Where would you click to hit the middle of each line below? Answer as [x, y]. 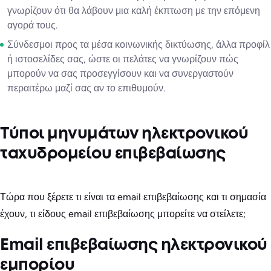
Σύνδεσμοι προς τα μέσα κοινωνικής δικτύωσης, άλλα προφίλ [139, 44]
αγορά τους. [32, 25]
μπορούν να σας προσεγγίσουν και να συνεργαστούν [120, 73]
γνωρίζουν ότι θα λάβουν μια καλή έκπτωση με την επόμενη [134, 10]
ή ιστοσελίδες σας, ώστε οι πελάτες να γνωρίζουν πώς [123, 59]
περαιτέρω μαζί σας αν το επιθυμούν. [86, 88]
